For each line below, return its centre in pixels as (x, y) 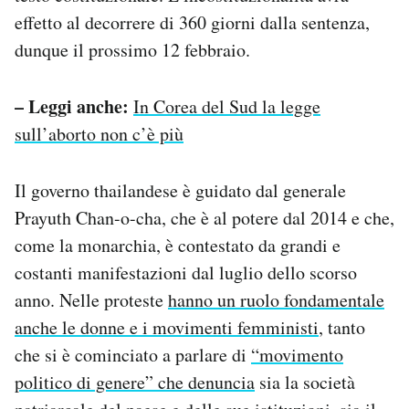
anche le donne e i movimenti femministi (167, 328)
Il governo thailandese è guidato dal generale (180, 191)
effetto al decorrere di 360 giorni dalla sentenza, (192, 23)
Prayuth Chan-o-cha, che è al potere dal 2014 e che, (204, 218)
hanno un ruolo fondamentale (276, 300)
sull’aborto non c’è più (99, 134)
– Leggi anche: (72, 107)
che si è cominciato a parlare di (133, 355)
